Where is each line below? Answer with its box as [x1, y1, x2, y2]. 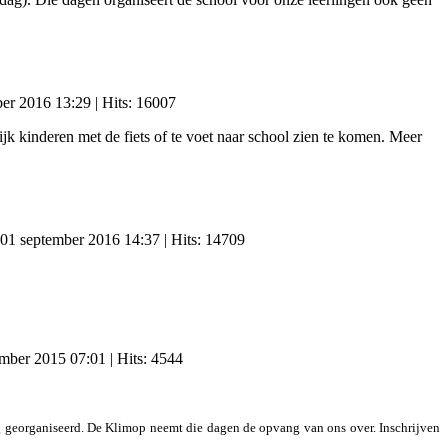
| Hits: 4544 [106, 349, 183, 367]
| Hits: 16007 [91, 93, 176, 111]
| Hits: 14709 [160, 230, 245, 248]
